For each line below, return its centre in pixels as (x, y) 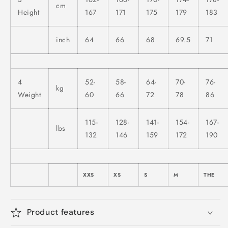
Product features (61, 212)
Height (29, 12)
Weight (30, 94)
